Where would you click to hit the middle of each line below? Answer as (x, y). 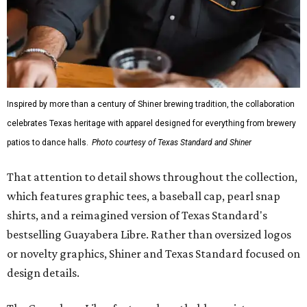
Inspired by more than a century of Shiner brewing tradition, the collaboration (151, 105)
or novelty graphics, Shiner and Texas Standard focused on (153, 254)
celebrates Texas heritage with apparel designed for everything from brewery (151, 124)
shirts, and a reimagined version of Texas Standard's (137, 216)
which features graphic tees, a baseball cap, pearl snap (144, 196)
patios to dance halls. (48, 143)
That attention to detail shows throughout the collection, (152, 177)
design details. (43, 273)
